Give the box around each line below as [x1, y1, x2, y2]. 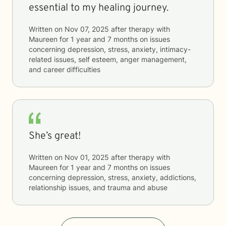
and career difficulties [29, 65, 100, 74]
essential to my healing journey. [29, 2, 168, 15]
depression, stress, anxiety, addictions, [68, 173, 196, 182]
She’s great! [29, 130, 81, 143]
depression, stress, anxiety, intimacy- [68, 45, 191, 53]
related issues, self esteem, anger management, [29, 55, 187, 64]
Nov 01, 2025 [65, 153, 109, 161]
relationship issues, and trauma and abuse [29, 183, 167, 192]
